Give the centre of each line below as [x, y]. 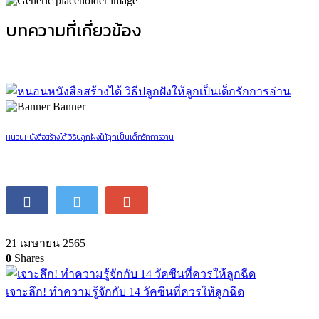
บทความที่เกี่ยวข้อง [74, 30]
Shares [28, 258]
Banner [69, 106]
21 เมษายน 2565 [46, 243]
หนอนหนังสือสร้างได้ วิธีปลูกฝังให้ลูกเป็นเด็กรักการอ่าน [90, 136]
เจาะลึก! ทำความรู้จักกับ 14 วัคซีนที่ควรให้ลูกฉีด [125, 291]
